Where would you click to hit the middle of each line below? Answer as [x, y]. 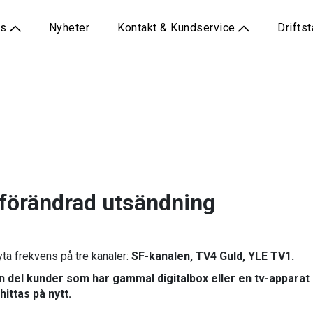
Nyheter [69, 28]
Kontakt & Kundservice [178, 28]
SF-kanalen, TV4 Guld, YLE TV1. [213, 256]
